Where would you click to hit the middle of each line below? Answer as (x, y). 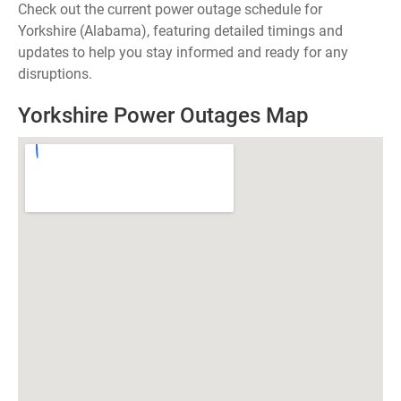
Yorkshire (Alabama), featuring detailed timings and (180, 31)
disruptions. (55, 74)
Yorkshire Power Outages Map (163, 115)
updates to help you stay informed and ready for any (183, 52)
